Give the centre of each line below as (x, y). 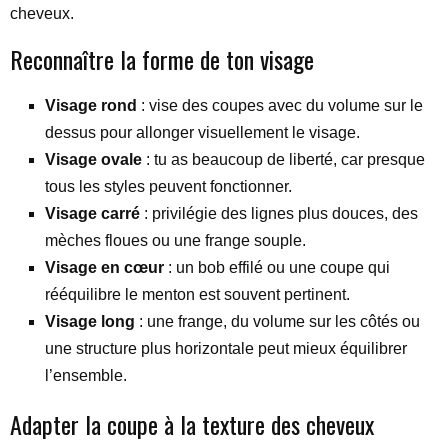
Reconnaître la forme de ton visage (162, 58)
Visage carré (92, 213)
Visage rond (91, 105)
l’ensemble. (86, 375)
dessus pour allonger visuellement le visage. (202, 132)
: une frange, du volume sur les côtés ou (277, 321)
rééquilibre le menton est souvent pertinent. (197, 294)
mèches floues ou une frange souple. (175, 240)
